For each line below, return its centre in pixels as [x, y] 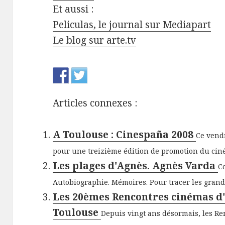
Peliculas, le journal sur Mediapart [132, 25]
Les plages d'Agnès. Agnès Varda [136, 165]
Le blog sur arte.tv [95, 40]
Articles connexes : [95, 103]
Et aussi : [73, 9]
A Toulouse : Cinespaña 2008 [125, 134]
